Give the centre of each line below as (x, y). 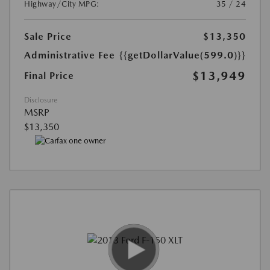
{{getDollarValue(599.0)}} (183, 55)
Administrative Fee (70, 55)
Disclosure (41, 100)
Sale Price (48, 37)
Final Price (49, 76)
